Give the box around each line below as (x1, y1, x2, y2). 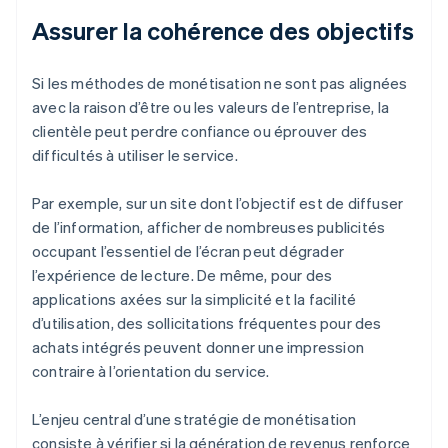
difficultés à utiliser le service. (32, 145, 238, 166)
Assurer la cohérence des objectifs (32, 15, 415, 47)
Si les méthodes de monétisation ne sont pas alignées (32, 73, 408, 94)
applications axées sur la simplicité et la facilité (32, 289, 357, 310)
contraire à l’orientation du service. (32, 361, 270, 382)
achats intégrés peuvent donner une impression (32, 337, 365, 358)
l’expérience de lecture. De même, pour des (32, 265, 333, 286)
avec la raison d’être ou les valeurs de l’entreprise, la (32, 97, 390, 118)
